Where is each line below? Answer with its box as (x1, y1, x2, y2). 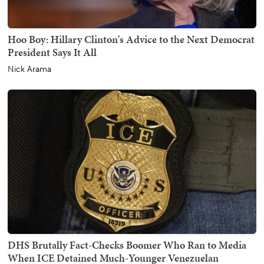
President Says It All (8, 44, 97, 60)
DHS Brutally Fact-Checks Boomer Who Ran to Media (8, 237, 246, 252)
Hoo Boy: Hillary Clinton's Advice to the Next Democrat (8, 31, 255, 47)
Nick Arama (8, 64, 51, 74)
